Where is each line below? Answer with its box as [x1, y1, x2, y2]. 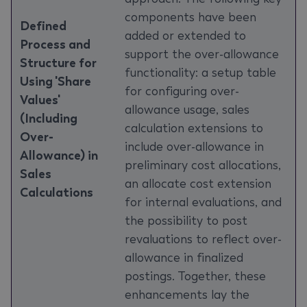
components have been [125, 10, 256, 25]
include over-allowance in [125, 139, 264, 154]
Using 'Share [20, 74, 91, 89]
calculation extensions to [125, 121, 263, 136]
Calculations [20, 185, 93, 200]
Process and [20, 37, 90, 52]
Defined [20, 19, 66, 34]
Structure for [20, 56, 97, 71]
